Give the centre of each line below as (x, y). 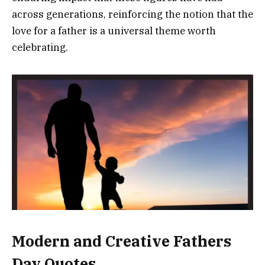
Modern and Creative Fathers (122, 241)
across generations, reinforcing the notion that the (132, 14)
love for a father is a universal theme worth (114, 30)
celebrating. (40, 47)
